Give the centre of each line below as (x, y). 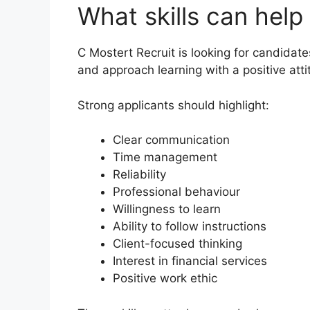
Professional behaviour (176, 192)
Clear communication (171, 140)
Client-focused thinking (177, 244)
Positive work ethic (165, 279)
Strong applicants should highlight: (173, 105)
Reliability (139, 175)
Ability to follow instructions (190, 227)
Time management (165, 157)
